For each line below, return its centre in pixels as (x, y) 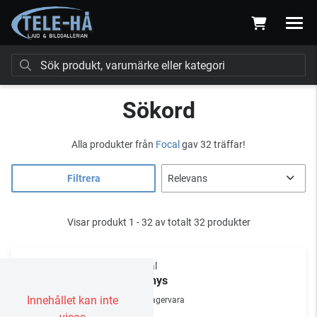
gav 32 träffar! (213, 144)
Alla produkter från (114, 144)
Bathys (150, 281)
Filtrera (83, 178)
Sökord (158, 110)
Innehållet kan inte (72, 300)
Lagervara (166, 300)
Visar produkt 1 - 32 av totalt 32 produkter (158, 222)
